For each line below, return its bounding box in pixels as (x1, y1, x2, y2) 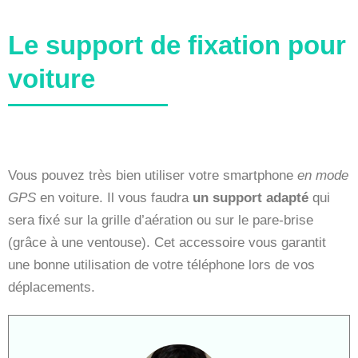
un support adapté (193, 189, 308, 205)
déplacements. (8, 279, 95, 295)
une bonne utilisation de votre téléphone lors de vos (8, 257, 315, 272)
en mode (297, 167, 348, 183)
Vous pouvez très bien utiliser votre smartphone (8, 167, 297, 183)
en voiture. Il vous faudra (36, 189, 193, 205)
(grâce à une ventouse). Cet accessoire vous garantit (8, 234, 326, 250)
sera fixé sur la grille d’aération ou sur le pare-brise (8, 212, 313, 228)
